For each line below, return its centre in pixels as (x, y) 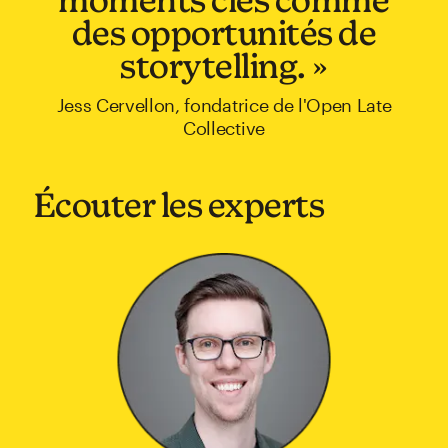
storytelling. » (224, 65)
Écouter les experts (179, 204)
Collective (224, 127)
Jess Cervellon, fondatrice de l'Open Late (224, 104)
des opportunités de (224, 32)
